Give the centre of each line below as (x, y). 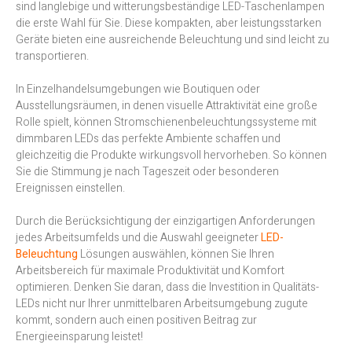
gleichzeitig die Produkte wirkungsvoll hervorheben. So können (171, 156)
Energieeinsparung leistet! (79, 337)
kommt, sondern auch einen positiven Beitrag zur (136, 321)
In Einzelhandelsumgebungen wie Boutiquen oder (138, 90)
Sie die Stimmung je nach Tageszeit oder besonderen (147, 172)
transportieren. (52, 57)
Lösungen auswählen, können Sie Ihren (177, 255)
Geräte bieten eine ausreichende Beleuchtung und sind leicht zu (172, 40)
